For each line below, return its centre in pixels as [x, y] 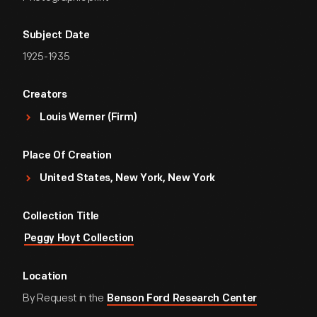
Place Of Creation [67, 156]
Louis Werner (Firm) [88, 118]
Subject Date [56, 36]
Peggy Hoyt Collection [79, 239]
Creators [45, 95]
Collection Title [61, 217]
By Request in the [64, 298]
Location [45, 277]
